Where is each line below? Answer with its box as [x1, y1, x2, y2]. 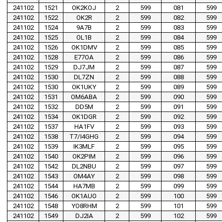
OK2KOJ [72, 4, 96, 12]
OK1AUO [71, 192, 97, 200]
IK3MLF [73, 143, 95, 151]
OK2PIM [72, 153, 96, 161]
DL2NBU [72, 163, 96, 170]
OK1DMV [71, 44, 97, 52]
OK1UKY [72, 83, 96, 91]
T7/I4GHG [69, 133, 99, 141]
